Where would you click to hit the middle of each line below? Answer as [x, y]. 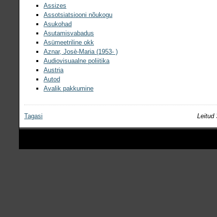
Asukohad [58, 24]
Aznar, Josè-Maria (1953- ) [81, 51]
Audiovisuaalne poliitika [77, 61]
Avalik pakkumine [69, 88]
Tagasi [33, 116]
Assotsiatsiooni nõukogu [78, 15]
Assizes [55, 5]
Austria [54, 70]
